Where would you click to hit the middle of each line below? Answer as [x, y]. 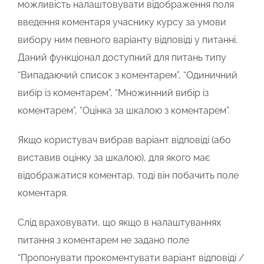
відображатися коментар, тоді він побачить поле [128, 176]
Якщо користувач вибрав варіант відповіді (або [124, 140]
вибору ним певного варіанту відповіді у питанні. [128, 40]
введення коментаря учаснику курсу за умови [122, 22]
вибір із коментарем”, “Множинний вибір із [113, 93]
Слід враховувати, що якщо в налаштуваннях [119, 223]
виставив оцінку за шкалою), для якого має [114, 158]
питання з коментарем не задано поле [103, 240]
